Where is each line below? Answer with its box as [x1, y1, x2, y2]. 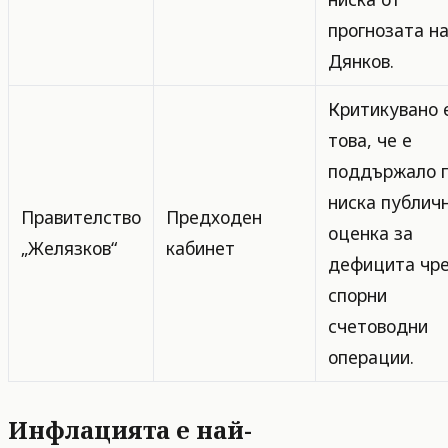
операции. [328, 345, 414, 369]
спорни [328, 283, 387, 307]
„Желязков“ [21, 236, 117, 260]
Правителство [21, 205, 141, 229]
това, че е [328, 128, 412, 152]
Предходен [166, 205, 262, 229]
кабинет [166, 236, 235, 260]
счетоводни [328, 314, 428, 338]
